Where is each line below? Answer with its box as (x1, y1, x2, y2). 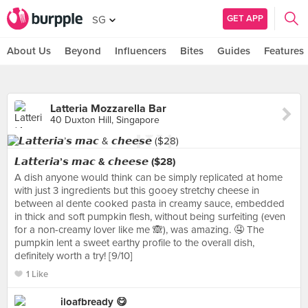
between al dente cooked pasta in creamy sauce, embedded (14, 197, 285, 210)
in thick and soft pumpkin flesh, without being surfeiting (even (14, 210, 285, 223)
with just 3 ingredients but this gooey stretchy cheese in (14, 184, 259, 197)
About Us (7, 45, 51, 57)
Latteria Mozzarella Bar (50, 102, 166, 115)
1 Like (26, 269, 48, 280)
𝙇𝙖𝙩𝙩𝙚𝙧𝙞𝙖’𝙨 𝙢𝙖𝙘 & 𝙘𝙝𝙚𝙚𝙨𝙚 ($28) (14, 155, 175, 168)
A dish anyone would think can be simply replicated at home (14, 171, 283, 184)
